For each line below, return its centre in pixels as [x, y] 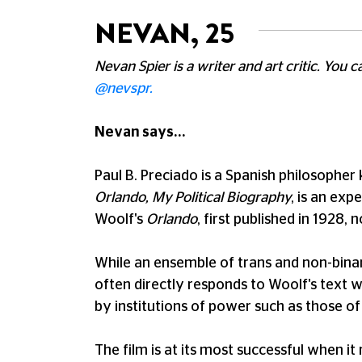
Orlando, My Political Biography [193, 198]
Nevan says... [140, 133]
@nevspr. [124, 89]
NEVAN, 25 [164, 33]
